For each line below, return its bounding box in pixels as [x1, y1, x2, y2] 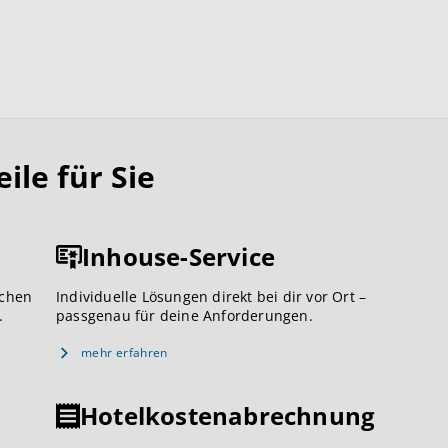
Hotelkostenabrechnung [80, 399, 376, 432]
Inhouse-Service [82, 240, 275, 273]
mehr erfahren [81, 344, 168, 362]
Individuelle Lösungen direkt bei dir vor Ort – [56, 287, 367, 306]
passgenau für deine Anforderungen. [56, 306, 313, 325]
